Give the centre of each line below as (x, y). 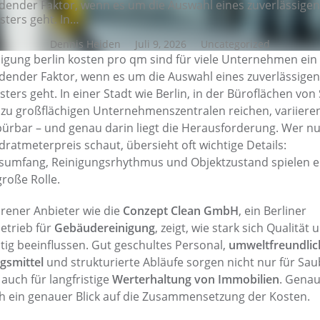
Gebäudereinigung (105, 228)
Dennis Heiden (85, 44)
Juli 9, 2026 (161, 44)
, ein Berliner (272, 211)
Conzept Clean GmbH (181, 211)
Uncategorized (235, 44)
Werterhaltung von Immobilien (196, 279)
